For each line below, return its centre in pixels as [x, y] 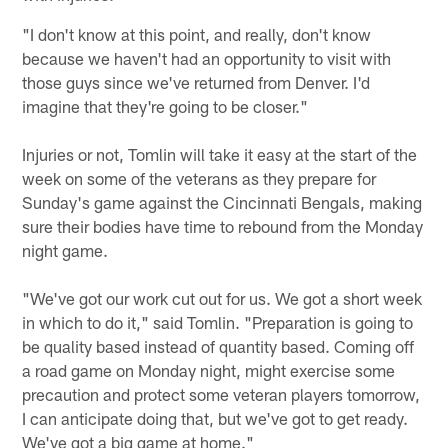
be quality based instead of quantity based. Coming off [218, 345]
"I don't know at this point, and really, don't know [197, 33]
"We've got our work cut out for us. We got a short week [222, 297]
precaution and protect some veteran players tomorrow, [221, 393]
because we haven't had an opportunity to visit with [207, 57]
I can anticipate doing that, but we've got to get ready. [215, 417]
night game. [65, 249]
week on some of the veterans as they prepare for [199, 177]
